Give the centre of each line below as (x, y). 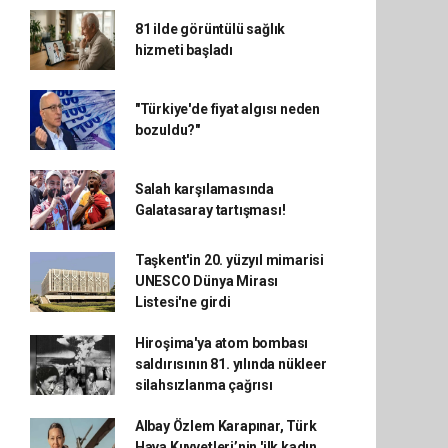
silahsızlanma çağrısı (203, 385)
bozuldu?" (167, 130)
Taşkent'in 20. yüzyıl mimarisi (229, 260)
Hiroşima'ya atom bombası (221, 343)
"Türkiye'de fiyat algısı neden (227, 109)
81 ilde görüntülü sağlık (210, 29)
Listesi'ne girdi (182, 302)
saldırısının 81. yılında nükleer (230, 364)
